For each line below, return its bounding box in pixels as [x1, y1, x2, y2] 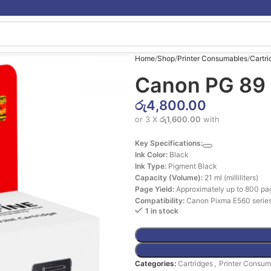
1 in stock [145, 206, 178, 215]
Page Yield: [135, 184, 174, 194]
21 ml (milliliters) [203, 173, 258, 182]
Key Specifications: [135, 139, 203, 148]
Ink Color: [135, 150, 168, 159]
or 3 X [135, 114, 160, 124]
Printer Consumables [177, 54, 247, 63]
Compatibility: [135, 196, 184, 205]
